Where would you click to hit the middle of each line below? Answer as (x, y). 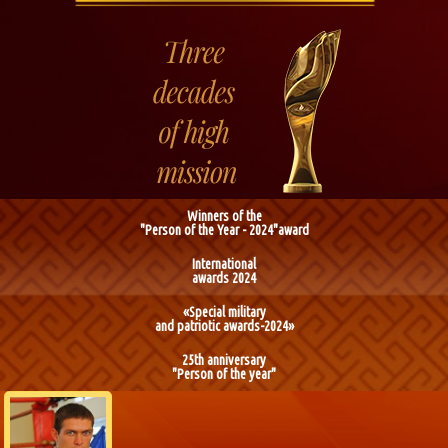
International (224, 264)
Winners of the (224, 216)
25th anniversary (224, 360)
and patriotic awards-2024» (224, 326)
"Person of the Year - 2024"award (224, 230)
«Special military (224, 312)
